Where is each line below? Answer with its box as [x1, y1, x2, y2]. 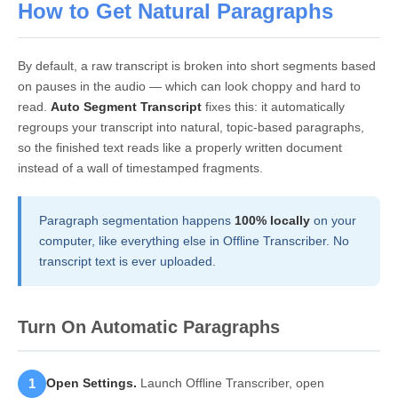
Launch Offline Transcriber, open [137, 375, 324, 390]
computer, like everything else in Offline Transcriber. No [39, 233, 349, 248]
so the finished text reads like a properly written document [18, 139, 342, 155]
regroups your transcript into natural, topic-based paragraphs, [18, 119, 364, 134]
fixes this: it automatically [202, 99, 345, 114]
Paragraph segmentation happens [39, 212, 235, 227]
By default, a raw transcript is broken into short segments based [18, 58, 376, 73]
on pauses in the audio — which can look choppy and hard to [18, 78, 361, 93]
